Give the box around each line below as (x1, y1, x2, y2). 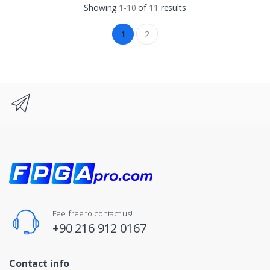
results (158, 1, 186, 13)
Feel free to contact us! (52, 207, 133, 219)
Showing (84, 1, 119, 13)
